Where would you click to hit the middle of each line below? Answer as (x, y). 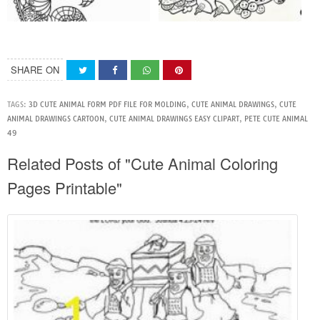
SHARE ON (35, 69)
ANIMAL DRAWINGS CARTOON (56, 119)
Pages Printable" (65, 187)
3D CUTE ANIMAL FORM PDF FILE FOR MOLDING (107, 104)
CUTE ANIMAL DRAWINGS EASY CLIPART (174, 119)
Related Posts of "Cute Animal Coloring (142, 163)
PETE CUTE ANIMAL (276, 119)
